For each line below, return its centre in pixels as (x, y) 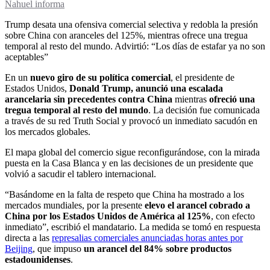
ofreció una (232, 99)
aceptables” (27, 57)
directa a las (28, 238)
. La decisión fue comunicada (204, 110)
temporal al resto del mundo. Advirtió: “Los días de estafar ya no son (135, 46)
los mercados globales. (48, 132)
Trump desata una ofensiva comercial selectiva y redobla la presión (131, 25)
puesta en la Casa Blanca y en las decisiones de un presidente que (129, 163)
